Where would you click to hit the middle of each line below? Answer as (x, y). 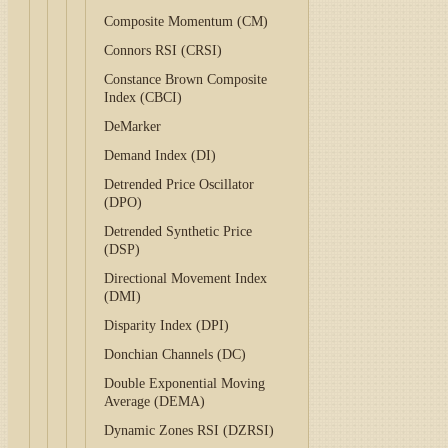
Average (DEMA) (155, 401)
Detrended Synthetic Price (178, 231)
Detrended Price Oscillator (179, 184)
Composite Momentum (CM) (186, 21)
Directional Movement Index (186, 278)
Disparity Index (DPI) (167, 325)
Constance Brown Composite (186, 79)
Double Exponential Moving (185, 383)
